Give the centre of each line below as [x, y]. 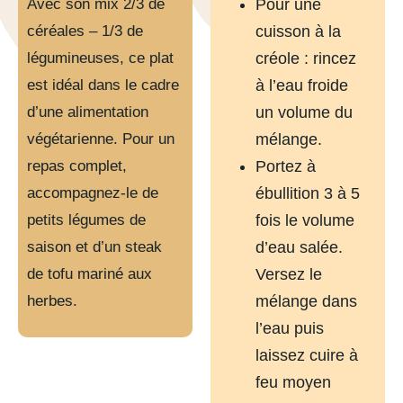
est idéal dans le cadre [103, 85]
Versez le [289, 275]
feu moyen [293, 383]
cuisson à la [298, 32]
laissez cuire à [307, 356]
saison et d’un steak [94, 247]
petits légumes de [86, 220]
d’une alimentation [88, 112]
